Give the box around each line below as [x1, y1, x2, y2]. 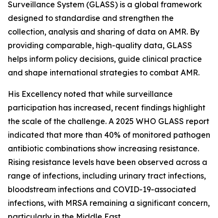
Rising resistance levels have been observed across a [8, 157, 207, 167]
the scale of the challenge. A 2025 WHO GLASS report [8, 116, 209, 127]
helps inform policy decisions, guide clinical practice [8, 54, 202, 64]
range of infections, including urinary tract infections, [8, 171, 206, 181]
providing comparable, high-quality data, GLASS [8, 40, 192, 51]
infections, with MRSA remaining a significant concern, [8, 198, 210, 208]
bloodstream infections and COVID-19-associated [8, 184, 196, 195]
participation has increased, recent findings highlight [8, 103, 205, 113]
